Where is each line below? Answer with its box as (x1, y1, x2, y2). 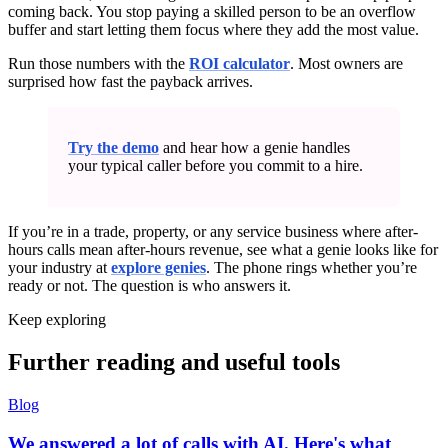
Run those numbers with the (8, 55, 189, 73)
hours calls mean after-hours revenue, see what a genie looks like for (8, 241, 438, 259)
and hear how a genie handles (159, 139, 350, 157)
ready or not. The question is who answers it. (8, 277, 291, 295)
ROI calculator (189, 55, 290, 73)
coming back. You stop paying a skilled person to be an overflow (8, 3, 416, 21)
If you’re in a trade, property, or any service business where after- (8, 223, 418, 241)
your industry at (8, 259, 111, 277)
